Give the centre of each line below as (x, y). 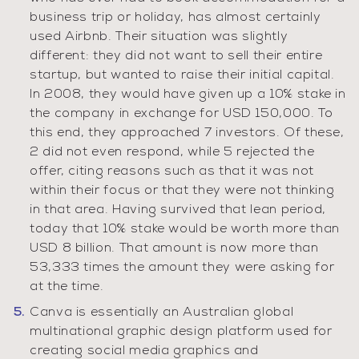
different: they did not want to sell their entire (176, 56)
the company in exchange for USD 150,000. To (182, 114)
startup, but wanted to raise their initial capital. (182, 75)
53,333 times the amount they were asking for (182, 268)
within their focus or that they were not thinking (182, 191)
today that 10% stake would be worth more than (185, 229)
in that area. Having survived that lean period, (178, 210)
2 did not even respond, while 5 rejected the (172, 152)
